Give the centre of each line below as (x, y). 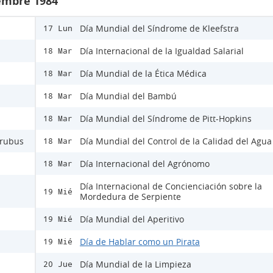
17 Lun (58, 28)
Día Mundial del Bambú (128, 96)
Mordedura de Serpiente (130, 197)
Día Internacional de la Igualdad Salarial (162, 51)
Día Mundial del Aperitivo (132, 219)
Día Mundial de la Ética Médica (143, 73)
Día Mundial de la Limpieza (136, 264)
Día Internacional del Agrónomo (145, 164)
